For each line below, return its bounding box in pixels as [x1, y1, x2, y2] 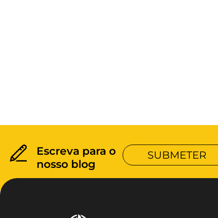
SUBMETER [147, 149, 206, 161]
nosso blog [36, 158, 96, 171]
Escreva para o [36, 145, 116, 158]
